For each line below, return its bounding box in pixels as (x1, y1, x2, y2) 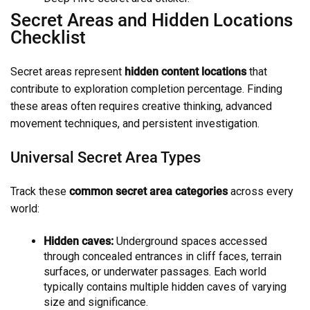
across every (228, 185, 293, 199)
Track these (10, 185, 69, 199)
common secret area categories (69, 185, 228, 199)
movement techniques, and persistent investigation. (10, 117, 259, 131)
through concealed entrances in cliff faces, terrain (44, 250, 282, 264)
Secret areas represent (10, 65, 125, 79)
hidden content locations (125, 65, 246, 79)
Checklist (10, 27, 86, 48)
